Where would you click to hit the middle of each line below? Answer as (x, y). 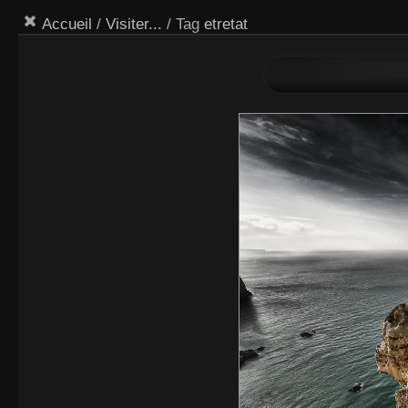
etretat (225, 24)
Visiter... (133, 24)
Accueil (66, 24)
